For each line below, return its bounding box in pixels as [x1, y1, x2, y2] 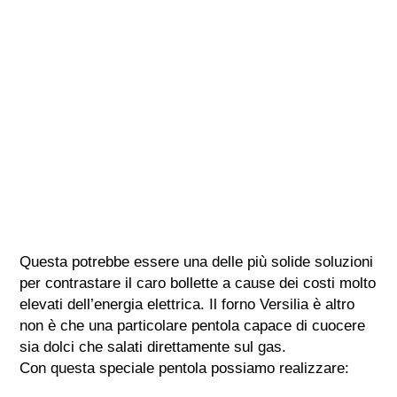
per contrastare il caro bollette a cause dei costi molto [19, 274, 377, 292]
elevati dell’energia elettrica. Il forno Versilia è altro [19, 295, 355, 313]
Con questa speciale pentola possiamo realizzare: [19, 359, 350, 377]
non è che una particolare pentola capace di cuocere [19, 316, 366, 334]
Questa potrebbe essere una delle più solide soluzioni [19, 253, 374, 270]
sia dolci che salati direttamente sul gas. [19, 338, 287, 355]
